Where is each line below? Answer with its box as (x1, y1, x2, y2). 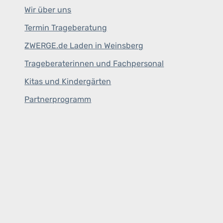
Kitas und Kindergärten (24, 77, 111, 86)
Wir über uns (24, 5, 72, 14)
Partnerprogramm (24, 95, 92, 104)
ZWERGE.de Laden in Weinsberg (24, 41, 144, 50)
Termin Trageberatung (24, 23, 108, 32)
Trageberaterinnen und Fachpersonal (24, 59, 164, 68)
